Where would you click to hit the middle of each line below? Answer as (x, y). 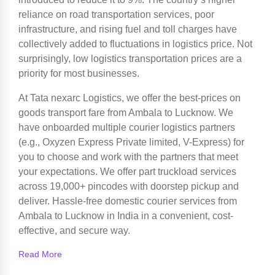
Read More (40, 254)
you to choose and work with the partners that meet (128, 157)
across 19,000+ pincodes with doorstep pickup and (129, 187)
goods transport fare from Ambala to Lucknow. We (126, 113)
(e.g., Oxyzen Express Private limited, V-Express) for (131, 142)
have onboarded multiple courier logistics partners (127, 128)
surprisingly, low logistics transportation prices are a (130, 59)
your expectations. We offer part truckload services (127, 172)
